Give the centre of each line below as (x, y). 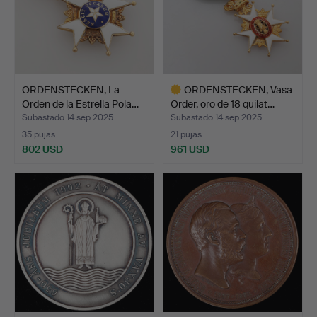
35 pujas (39, 134)
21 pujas (186, 134)
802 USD (42, 149)
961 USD (190, 149)
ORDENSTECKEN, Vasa (238, 90)
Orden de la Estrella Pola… (80, 104)
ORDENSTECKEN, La (71, 90)
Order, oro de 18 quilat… (223, 104)
